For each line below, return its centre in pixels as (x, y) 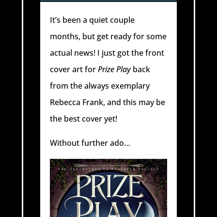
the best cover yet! (84, 119)
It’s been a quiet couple (93, 20)
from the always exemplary (100, 86)
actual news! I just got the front (107, 53)
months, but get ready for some (108, 36)
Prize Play (116, 69)
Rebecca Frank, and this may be (108, 102)
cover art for (74, 69)
